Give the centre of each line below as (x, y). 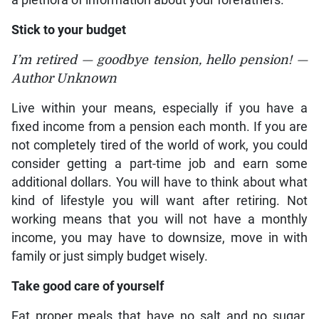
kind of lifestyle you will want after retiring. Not (159, 201)
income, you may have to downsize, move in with (159, 238)
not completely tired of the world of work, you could (159, 146)
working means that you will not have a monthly (159, 220)
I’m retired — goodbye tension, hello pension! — (159, 60)
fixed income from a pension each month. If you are (159, 127)
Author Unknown (64, 79)
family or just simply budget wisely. (109, 257)
